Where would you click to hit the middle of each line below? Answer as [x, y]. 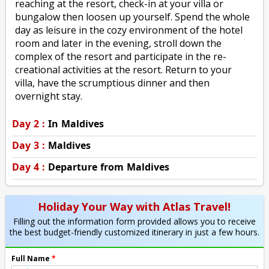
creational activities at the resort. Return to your [124, 69]
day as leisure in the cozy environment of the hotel [129, 30]
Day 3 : [29, 145]
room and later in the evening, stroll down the [119, 43]
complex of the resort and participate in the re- [121, 56]
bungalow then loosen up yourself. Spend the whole [133, 17]
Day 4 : [29, 167]
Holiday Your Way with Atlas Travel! [134, 206]
